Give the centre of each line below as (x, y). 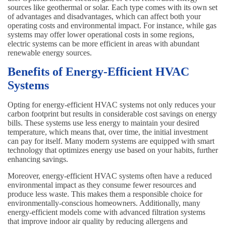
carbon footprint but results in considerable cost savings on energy (112, 114)
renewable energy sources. (50, 53)
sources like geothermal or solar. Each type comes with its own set (112, 8)
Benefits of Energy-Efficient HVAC (98, 72)
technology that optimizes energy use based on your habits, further (113, 150)
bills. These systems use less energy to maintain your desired (103, 123)
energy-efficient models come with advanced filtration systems (106, 212)
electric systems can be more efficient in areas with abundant (103, 44)
